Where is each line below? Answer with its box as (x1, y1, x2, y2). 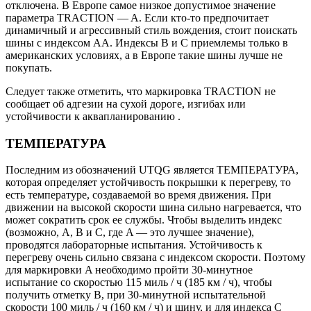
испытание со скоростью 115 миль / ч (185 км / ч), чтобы (6, 276, 272, 289)
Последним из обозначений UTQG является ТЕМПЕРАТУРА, (6, 164, 299, 176)
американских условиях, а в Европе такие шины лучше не (6, 49, 283, 61)
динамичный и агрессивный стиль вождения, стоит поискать (6, 24, 297, 36)
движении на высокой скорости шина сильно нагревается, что (6, 201, 301, 214)
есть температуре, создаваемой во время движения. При (6, 189, 271, 201)
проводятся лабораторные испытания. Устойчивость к (6, 239, 262, 251)
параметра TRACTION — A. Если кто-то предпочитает (6, 11, 269, 24)
